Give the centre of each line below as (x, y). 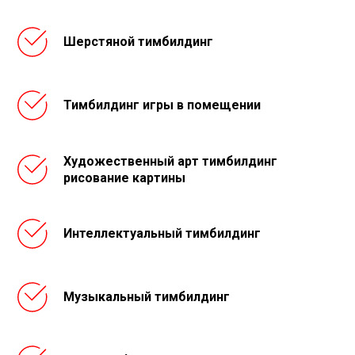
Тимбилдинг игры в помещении (162, 105)
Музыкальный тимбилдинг (147, 296)
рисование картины (124, 177)
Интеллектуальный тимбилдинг (162, 233)
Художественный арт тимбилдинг (170, 161)
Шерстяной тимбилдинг (138, 41)
